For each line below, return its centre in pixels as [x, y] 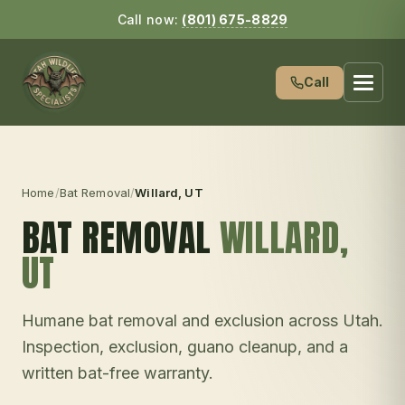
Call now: [150, 19]
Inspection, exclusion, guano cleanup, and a [185, 347]
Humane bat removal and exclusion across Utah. [202, 320]
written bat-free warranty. [118, 373]
